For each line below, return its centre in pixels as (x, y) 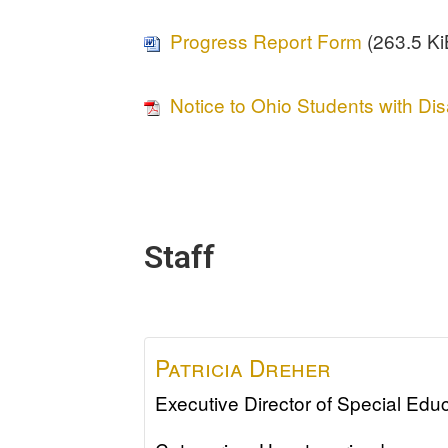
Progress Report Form (266, 40)
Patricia (199, 366)
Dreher (290, 366)
